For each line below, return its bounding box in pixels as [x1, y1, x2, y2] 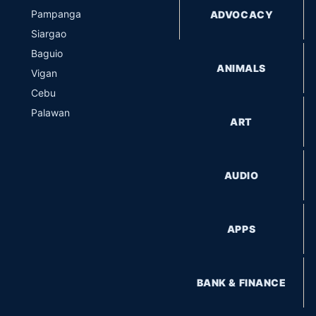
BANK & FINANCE [196, 276, 286, 288]
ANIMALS [217, 62, 266, 74]
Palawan [30, 107, 70, 119]
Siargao [30, 28, 66, 39]
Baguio [30, 47, 63, 59]
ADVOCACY [209, 8, 274, 20]
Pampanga [30, 8, 81, 20]
